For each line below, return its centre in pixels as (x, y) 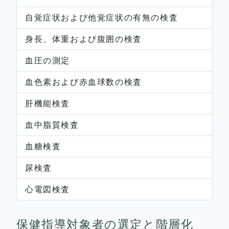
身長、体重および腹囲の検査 (84, 39)
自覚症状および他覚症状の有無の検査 (102, 17)
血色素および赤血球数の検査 (84, 82)
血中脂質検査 (52, 124)
